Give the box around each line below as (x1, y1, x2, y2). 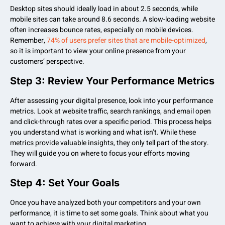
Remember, (10, 35, 45, 46)
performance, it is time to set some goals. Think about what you (10, 208, 208, 219)
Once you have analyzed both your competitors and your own (10, 197, 201, 208)
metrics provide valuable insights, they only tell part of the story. (10, 137, 209, 148)
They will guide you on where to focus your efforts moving (10, 148, 190, 159)
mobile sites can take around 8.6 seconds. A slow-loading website (10, 14, 215, 25)
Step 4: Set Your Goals (10, 177, 120, 189)
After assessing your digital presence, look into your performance (10, 95, 213, 106)
